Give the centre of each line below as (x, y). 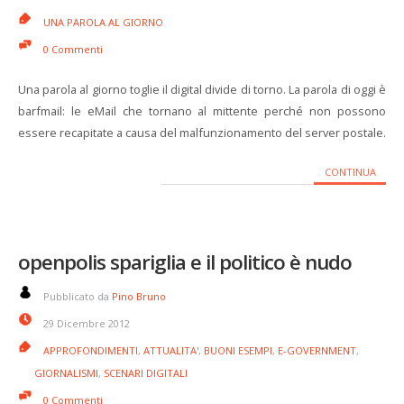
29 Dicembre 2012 (87, 323)
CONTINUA (350, 172)
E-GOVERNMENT (317, 350)
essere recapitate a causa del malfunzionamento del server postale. (202, 133)
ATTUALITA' (171, 350)
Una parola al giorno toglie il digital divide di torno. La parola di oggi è (202, 89)
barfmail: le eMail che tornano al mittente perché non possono (202, 111)
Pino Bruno (139, 296)
